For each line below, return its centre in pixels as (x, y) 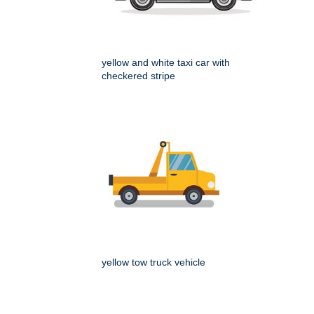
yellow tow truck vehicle (153, 262)
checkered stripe (138, 76)
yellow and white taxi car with (166, 63)
